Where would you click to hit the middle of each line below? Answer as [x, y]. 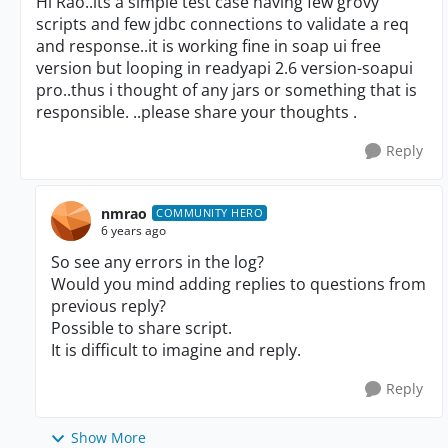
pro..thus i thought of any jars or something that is [226, 90]
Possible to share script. [141, 328]
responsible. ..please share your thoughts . [196, 112]
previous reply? [108, 306]
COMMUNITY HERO [209, 212]
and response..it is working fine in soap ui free [208, 46]
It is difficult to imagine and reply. [176, 350]
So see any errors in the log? [157, 262]
